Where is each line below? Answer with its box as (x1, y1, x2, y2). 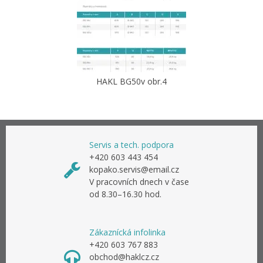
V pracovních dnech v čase (89, 176, 189, 188)
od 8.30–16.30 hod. (89, 188, 161, 200)
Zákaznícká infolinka (89, 227, 166, 238)
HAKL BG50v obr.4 (96, 76, 167, 87)
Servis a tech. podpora (89, 139, 174, 151)
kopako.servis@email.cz (89, 164, 179, 176)
